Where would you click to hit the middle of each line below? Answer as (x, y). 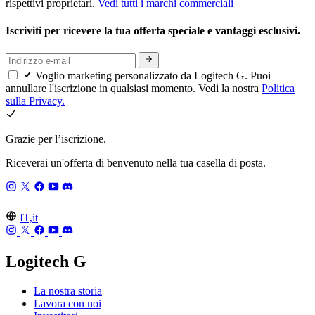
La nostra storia (68, 291)
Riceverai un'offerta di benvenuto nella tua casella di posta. (136, 162)
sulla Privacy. (35, 101)
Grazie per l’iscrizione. (56, 139)
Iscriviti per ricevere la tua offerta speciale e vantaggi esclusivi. (154, 31)
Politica (278, 88)
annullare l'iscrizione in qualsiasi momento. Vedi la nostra (134, 88)
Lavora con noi (67, 304)
